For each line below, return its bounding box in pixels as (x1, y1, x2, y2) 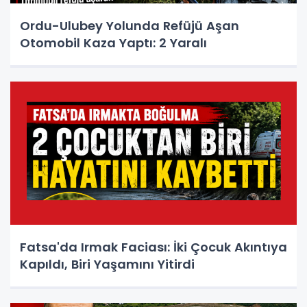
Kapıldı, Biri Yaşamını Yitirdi (20, 256, 195, 273)
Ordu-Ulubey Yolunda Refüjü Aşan (20, 17, 239, 35)
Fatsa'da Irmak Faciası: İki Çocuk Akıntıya (20, 238, 287, 256)
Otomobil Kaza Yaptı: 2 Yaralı (20, 34, 207, 52)
